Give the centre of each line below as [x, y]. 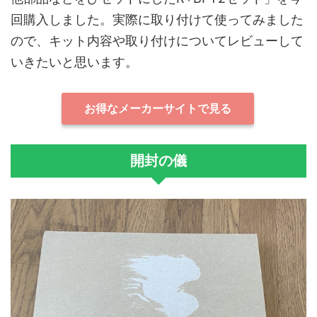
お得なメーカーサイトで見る [158, 108]
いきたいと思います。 [74, 62]
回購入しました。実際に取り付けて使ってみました [157, 20]
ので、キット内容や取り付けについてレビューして [157, 41]
